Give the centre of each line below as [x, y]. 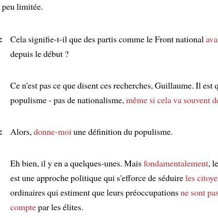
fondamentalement [176, 163]
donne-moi [53, 131]
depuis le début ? [39, 53]
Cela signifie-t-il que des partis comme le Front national [108, 39]
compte [23, 207]
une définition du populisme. [122, 131]
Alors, [22, 131]
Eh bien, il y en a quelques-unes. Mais [77, 163]
